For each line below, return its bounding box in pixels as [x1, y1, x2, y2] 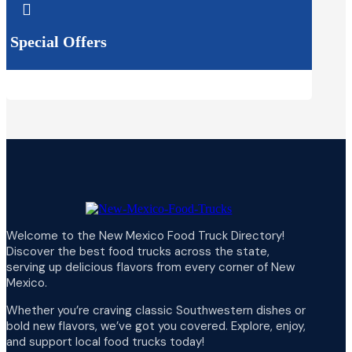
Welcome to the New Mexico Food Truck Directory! [6, 227, 284, 244]
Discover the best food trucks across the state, [6, 243, 269, 259]
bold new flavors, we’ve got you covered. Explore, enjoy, [6, 317, 306, 334]
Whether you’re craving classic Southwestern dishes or [6, 302, 306, 318]
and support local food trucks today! [6, 333, 204, 350]
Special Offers [10, 33, 107, 50]
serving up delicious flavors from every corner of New [6, 258, 295, 275]
